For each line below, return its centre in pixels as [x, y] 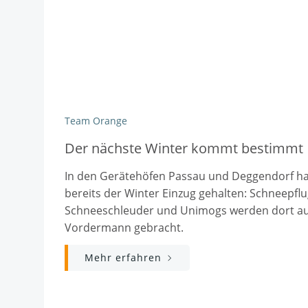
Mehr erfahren [123, 257]
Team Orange [96, 121]
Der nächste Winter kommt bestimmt [184, 148]
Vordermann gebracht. [124, 228]
